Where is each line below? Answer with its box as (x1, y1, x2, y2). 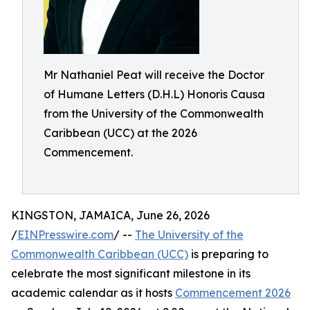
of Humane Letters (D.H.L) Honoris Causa (44, 87, 265, 101)
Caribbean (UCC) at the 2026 (44, 126, 197, 140)
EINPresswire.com (17, 228, 113, 241)
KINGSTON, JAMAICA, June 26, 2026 (11, 208, 210, 222)
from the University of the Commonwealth (44, 107, 264, 120)
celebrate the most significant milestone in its (11, 266, 250, 280)
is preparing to (188, 247, 268, 261)
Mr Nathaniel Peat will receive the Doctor (44, 68, 264, 82)
